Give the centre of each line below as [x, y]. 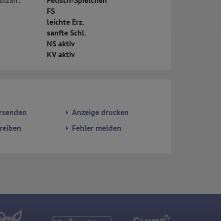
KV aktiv [61, 55]
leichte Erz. [65, 22]
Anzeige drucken [100, 112]
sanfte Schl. [66, 33]
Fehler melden [96, 128]
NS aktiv [61, 44]
